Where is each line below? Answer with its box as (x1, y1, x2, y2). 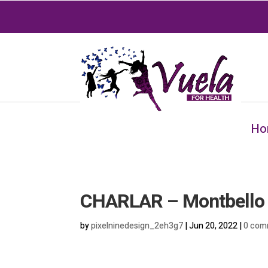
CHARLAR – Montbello (80, 187, 265, 215)
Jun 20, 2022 (189, 220, 238, 232)
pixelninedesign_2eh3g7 (91, 220, 184, 232)
